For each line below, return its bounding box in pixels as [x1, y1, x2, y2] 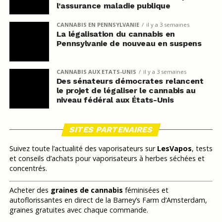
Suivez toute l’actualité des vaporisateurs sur [9, 143, 157, 153]
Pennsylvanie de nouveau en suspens [56, 38, 202, 48]
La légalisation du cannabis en [56, 29, 175, 39]
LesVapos [157, 143, 192, 153]
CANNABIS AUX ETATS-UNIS [56, 67, 136, 75]
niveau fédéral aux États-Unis [56, 95, 174, 105]
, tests [191, 143, 213, 153]
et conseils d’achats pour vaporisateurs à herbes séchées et [9, 153, 205, 163]
